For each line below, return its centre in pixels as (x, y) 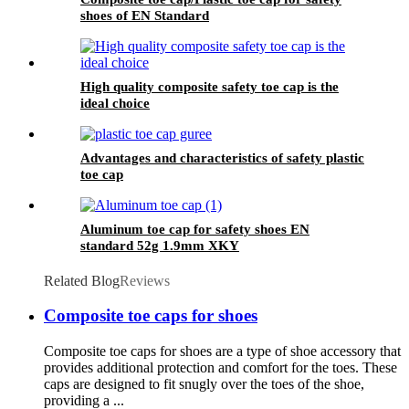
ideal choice (115, 103)
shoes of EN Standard (145, 15)
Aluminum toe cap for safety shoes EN (195, 229)
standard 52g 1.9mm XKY (160, 245)
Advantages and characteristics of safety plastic (222, 157)
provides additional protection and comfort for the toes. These (220, 368)
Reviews (145, 280)
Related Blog (82, 280)
